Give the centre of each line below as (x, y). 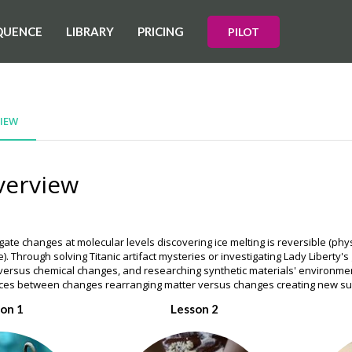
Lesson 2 (195, 309)
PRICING (161, 31)
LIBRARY (90, 31)
